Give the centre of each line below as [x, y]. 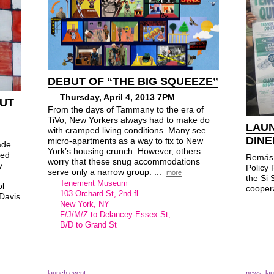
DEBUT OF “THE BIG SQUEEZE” [133, 81]
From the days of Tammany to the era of [126, 109]
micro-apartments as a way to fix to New [125, 141]
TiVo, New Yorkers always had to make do [129, 120]
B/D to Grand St [88, 225]
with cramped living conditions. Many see [127, 130]
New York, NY [85, 204]
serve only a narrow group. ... [106, 172]
